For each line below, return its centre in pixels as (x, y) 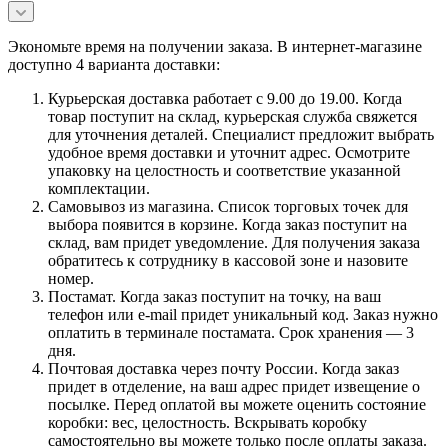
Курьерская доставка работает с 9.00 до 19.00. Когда (225, 98)
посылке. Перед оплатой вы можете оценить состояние (237, 404)
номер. (71, 278)
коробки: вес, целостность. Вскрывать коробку (207, 422)
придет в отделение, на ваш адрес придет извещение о (234, 386)
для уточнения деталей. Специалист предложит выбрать (241, 134)
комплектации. (99, 188)
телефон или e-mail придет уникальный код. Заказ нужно (243, 314)
